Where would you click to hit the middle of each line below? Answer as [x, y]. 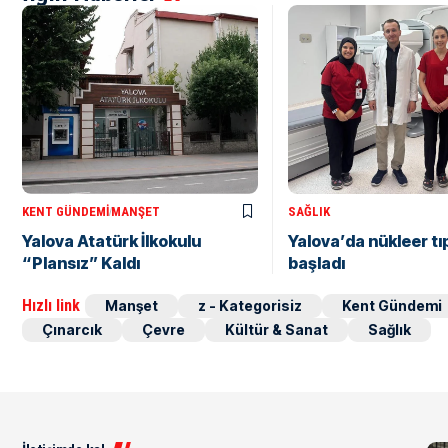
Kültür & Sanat [276, 329]
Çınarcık [72, 329]
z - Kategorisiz [250, 305]
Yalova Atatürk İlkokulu [111, 240]
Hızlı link [51, 305]
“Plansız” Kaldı [81, 262]
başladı [316, 262]
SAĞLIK [309, 211]
